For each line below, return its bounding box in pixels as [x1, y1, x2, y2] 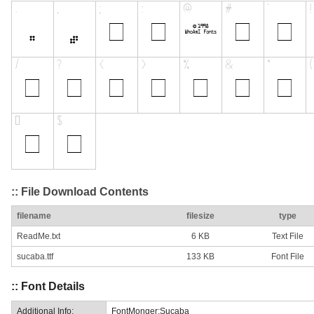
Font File [271, 252, 304, 262]
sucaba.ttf [17, 252, 53, 262]
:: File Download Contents [11, 185, 149, 198]
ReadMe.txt [17, 231, 60, 242]
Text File [271, 231, 303, 242]
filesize [186, 211, 214, 221]
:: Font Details [11, 280, 85, 293]
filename [17, 211, 51, 221]
